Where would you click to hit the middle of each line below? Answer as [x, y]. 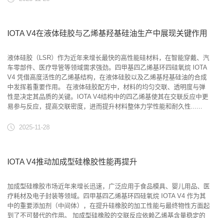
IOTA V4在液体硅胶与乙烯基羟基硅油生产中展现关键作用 [107, 33]
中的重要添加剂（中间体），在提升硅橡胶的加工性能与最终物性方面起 [109, 206]
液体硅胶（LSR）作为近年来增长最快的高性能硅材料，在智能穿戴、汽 [108, 58]
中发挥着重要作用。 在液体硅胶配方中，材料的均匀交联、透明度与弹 [106, 87]
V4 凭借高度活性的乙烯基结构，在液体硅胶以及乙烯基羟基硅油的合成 [107, 77]
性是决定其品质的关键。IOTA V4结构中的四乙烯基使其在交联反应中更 [108, 97]
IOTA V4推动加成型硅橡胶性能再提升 [72, 162]
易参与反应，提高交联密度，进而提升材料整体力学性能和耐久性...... [105, 106]
